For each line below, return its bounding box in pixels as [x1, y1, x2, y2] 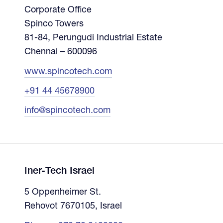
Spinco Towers [24, 19, 84, 29]
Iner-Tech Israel [24, 166, 95, 177]
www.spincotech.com [24, 67, 112, 77]
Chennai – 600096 [24, 47, 97, 57]
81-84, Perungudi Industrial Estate [24, 33, 162, 43]
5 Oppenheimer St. [24, 188, 101, 197]
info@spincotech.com [24, 106, 111, 115]
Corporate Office [24, 5, 92, 15]
